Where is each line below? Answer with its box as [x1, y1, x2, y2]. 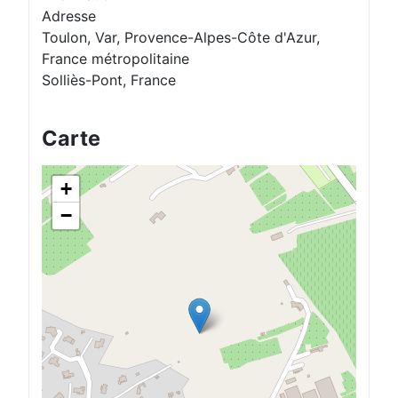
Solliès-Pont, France [42, 71, 176, 90]
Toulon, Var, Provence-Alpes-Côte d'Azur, [42, 28, 320, 47]
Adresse [42, 7, 96, 26]
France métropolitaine [42, 50, 189, 68]
